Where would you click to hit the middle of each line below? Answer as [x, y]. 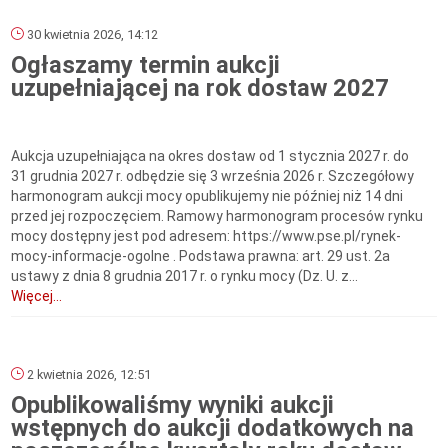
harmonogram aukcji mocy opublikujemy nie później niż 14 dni [207, 196]
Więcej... [37, 296]
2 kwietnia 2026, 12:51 [88, 375]
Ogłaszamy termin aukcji [146, 65]
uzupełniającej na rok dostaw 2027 [200, 88]
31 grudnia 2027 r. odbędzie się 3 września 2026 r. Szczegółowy [213, 176]
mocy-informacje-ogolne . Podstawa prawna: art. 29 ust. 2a [201, 256]
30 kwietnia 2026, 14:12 [91, 35]
